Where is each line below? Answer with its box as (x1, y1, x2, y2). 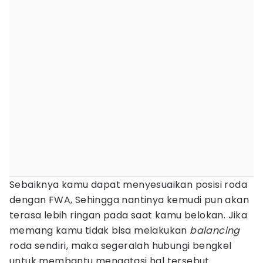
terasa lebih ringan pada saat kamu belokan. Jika (9, 208, 248, 222)
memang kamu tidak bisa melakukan (9, 224, 190, 237)
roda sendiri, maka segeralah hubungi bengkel (9, 239, 232, 252)
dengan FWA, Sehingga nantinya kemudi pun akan (9, 193, 249, 207)
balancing (190, 224, 240, 237)
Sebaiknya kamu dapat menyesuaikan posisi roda (9, 178, 247, 191)
